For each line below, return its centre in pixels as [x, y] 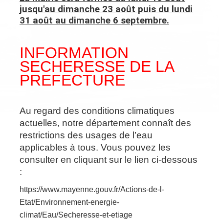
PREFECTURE [75, 80]
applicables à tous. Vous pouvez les [95, 147]
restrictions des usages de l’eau [86, 135]
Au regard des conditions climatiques [97, 110]
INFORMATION [74, 53]
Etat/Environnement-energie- [69, 202]
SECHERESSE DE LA [97, 66]
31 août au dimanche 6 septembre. [94, 20]
